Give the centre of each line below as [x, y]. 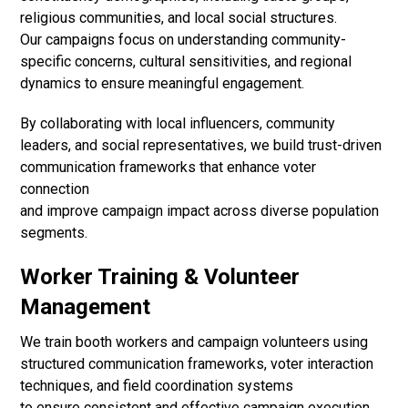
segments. [54, 233]
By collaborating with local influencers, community [178, 124]
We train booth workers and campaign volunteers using [194, 342]
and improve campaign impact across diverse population [200, 211]
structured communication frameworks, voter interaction [197, 364]
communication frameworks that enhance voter [168, 168]
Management [86, 307]
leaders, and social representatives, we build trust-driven [201, 146]
